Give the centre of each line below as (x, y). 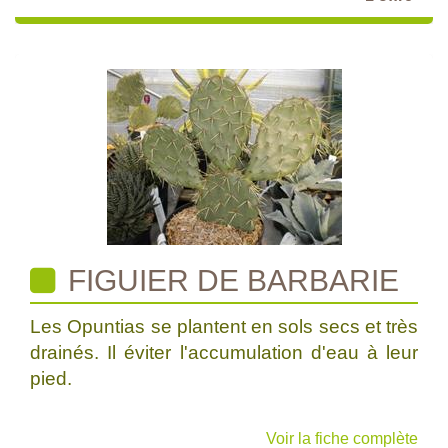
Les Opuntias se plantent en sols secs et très (224, 326)
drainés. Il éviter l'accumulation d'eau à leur (224, 352)
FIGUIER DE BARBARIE (229, 280)
